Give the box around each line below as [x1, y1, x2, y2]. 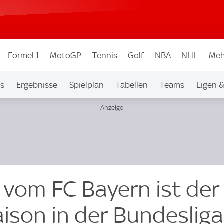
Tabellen [115, 80, 148, 90]
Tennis [92, 50, 117, 60]
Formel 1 [8, 50, 39, 60]
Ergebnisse [16, 80, 57, 90]
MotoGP [49, 50, 81, 60]
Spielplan [69, 80, 104, 90]
